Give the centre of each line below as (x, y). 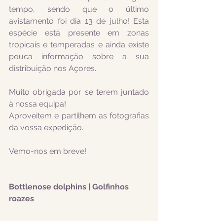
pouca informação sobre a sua (79, 56)
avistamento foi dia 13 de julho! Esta (79, 21)
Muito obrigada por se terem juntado (79, 92)
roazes (21, 199)
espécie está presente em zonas (79, 33)
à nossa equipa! (37, 104)
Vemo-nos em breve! (48, 151)
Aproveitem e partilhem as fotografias (79, 116)
